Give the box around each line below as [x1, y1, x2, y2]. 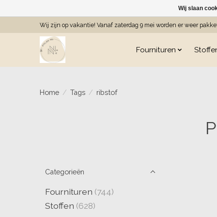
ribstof [96, 88, 117, 96]
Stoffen [45, 201, 74, 211]
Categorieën [45, 168, 84, 176]
